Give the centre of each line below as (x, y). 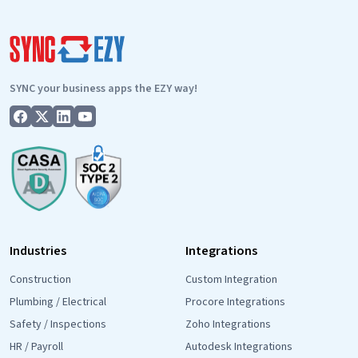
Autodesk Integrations (239, 347)
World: (190, 36)
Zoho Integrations (228, 325)
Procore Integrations (235, 302)
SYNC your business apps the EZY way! (103, 88)
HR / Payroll (36, 347)
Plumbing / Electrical (58, 302)
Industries (38, 251)
